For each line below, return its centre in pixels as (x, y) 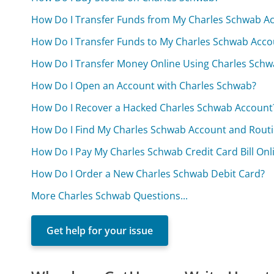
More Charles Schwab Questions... (110, 195)
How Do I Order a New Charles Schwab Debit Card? (148, 173)
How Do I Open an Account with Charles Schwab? (144, 85)
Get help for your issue (100, 230)
